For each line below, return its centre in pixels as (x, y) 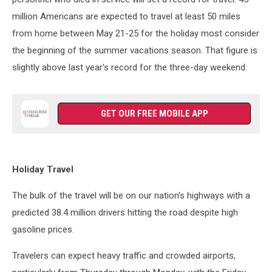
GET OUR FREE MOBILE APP (154, 114)
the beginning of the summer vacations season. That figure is (135, 50)
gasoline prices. (43, 229)
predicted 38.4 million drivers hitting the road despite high (125, 212)
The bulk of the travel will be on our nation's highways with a (131, 195)
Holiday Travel (43, 169)
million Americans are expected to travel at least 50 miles (126, 16)
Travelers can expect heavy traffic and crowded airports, (124, 256)
